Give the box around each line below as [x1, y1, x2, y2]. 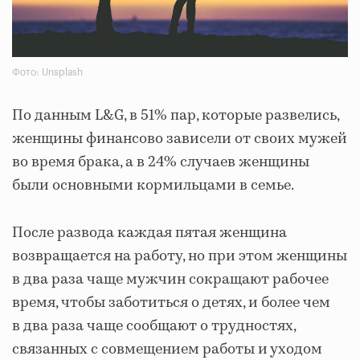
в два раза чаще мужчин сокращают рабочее [12, 268, 329, 290]
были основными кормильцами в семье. [12, 174, 294, 196]
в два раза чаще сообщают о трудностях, [12, 315, 296, 337]
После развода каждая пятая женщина [12, 222, 287, 243]
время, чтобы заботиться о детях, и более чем [12, 292, 330, 313]
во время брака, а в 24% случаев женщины [12, 151, 309, 173]
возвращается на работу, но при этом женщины [12, 245, 347, 267]
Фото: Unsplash [12, 67, 83, 77]
